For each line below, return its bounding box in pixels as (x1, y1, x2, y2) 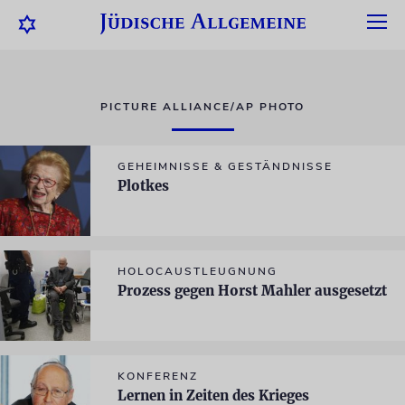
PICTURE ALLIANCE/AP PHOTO (100, 99, 305, 114)
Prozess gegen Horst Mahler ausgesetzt (118, 282, 387, 299)
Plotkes (118, 177, 169, 194)
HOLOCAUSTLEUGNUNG (118, 264, 278, 278)
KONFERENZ (118, 369, 198, 383)
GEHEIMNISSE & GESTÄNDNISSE (118, 159, 333, 174)
